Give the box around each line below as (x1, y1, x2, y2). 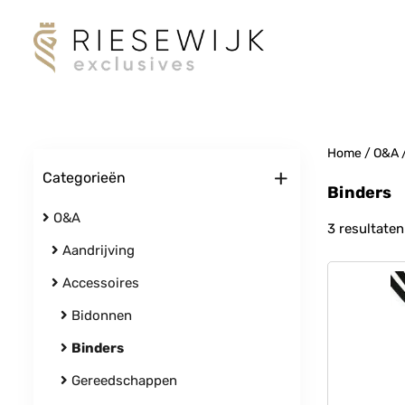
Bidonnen (68, 307, 132, 324)
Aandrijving (59, 242, 135, 259)
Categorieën (42, 169, 126, 186)
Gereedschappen (68, 372, 177, 389)
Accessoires (59, 275, 139, 291)
